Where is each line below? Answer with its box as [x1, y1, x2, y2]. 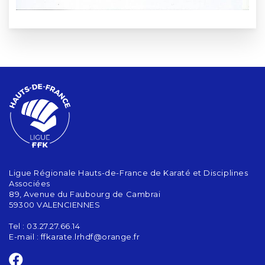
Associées [9, 178, 50, 188]
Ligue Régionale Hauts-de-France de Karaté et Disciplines [9, 167, 248, 177]
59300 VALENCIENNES [9, 199, 101, 209]
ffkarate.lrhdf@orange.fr [40, 231, 140, 241]
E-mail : [9, 231, 41, 241]
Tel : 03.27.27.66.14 [9, 221, 80, 231]
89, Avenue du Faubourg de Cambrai [9, 189, 161, 199]
